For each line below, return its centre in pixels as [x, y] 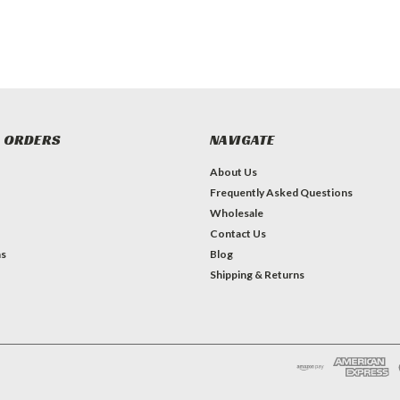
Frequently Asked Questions [281, 192]
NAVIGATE [242, 139]
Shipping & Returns [257, 274]
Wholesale [236, 212]
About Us [233, 171]
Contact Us [237, 233]
